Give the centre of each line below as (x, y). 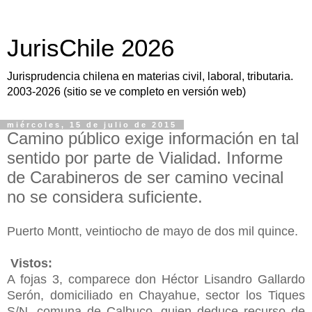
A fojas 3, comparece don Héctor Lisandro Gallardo (156, 279)
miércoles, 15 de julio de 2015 (92, 125)
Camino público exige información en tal (153, 138)
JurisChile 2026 (91, 48)
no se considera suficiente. (105, 197)
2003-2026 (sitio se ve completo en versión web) (126, 92)
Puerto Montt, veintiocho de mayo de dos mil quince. (153, 231)
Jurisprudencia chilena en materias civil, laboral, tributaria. (150, 76)
